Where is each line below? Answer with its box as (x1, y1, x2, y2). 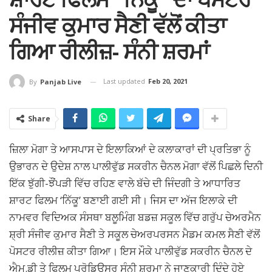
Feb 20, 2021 (148, 76, 188, 86)
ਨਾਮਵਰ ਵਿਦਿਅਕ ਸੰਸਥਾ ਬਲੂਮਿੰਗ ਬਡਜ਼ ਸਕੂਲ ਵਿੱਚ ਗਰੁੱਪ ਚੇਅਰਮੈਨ (9, 210, 261, 225)
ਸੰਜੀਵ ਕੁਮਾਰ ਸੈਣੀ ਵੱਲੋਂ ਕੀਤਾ (9, 10, 226, 41)
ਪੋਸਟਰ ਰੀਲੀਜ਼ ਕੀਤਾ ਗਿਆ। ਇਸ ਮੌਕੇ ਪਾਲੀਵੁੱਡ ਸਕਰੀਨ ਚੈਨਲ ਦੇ (9, 244, 252, 259)
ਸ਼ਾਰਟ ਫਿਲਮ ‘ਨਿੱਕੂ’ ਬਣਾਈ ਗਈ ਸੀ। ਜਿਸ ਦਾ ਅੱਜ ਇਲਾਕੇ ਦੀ (9, 193, 237, 208)
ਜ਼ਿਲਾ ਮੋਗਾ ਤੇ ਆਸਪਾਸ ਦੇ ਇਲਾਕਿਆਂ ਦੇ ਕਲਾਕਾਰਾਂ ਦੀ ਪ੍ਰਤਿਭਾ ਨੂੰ (9, 142, 251, 157)
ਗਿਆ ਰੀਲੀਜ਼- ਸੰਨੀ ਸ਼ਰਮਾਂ (9, 36, 209, 67)
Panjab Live (40, 77, 81, 87)
